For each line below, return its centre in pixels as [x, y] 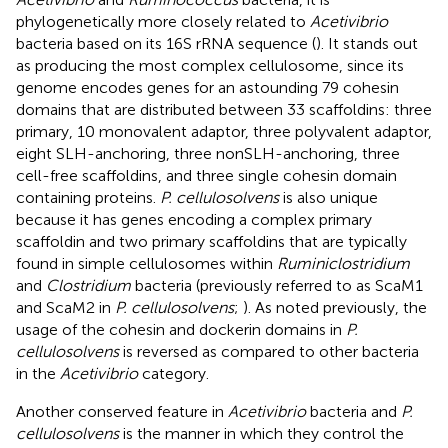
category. [173, 373]
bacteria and [353, 411]
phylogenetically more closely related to [163, 21]
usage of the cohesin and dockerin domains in [181, 329]
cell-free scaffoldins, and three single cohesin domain [206, 175]
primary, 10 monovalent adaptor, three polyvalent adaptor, [224, 131]
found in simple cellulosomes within [146, 263]
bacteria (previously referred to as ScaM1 [277, 285]
